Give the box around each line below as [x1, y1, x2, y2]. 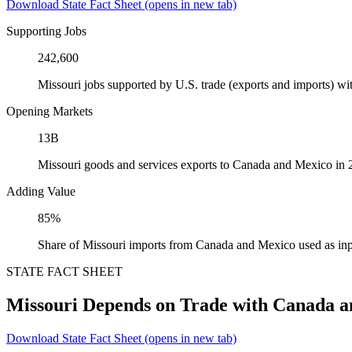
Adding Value [6, 184, 75, 198]
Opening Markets [6, 104, 93, 118]
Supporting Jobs [6, 24, 86, 38]
